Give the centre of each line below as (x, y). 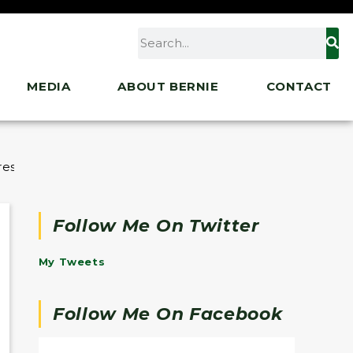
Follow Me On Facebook (167, 314)
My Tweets (72, 261)
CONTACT (299, 86)
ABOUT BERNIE (168, 86)
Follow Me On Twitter (156, 225)
